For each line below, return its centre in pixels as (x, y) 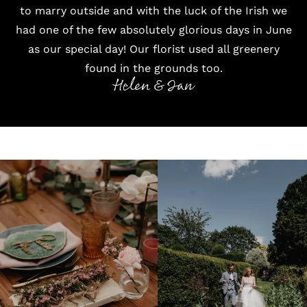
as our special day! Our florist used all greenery (153, 49)
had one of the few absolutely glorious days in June (153, 30)
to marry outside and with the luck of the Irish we (153, 11)
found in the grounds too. (153, 68)
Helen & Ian (153, 86)
